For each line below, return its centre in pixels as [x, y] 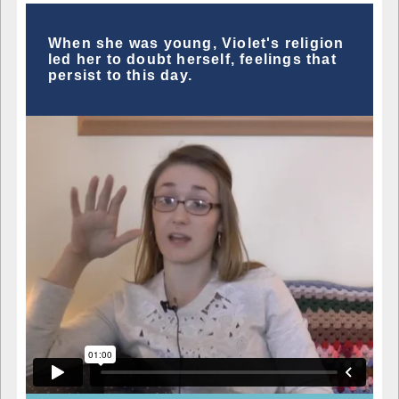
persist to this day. [120, 75]
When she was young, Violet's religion [196, 43]
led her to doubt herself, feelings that [192, 59]
